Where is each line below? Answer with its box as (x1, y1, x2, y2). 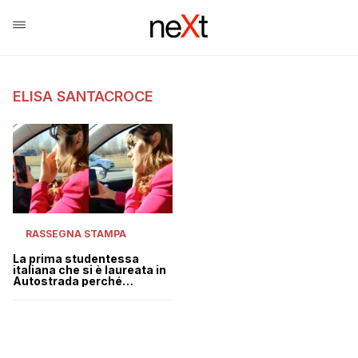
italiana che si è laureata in (13, 263, 166, 277)
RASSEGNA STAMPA (26, 228, 126, 241)
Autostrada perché (13, 274, 122, 288)
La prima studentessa (13, 252, 139, 266)
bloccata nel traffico (13, 285, 129, 300)
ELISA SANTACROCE (13, 88, 153, 105)
